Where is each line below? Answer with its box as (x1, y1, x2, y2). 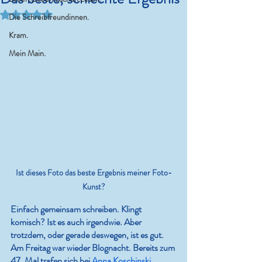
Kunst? (82, 181, 105, 193)
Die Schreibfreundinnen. (9, 11, 89, 23)
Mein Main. (9, 47, 46, 59)
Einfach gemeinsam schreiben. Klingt (11, 202, 143, 216)
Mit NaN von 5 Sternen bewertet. (26, 8, 137, 19)
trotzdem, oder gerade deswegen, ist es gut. (11, 228, 166, 242)
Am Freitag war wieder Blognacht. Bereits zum (11, 241, 177, 255)
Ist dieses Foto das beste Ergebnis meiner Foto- (15, 167, 172, 179)
